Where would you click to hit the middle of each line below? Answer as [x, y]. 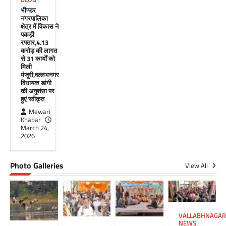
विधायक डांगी [36, 82]
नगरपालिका [34, 18]
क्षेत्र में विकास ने [40, 26]
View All [197, 165]
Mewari [40, 111]
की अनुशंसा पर [38, 91]
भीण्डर [28, 10]
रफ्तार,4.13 [35, 42]
